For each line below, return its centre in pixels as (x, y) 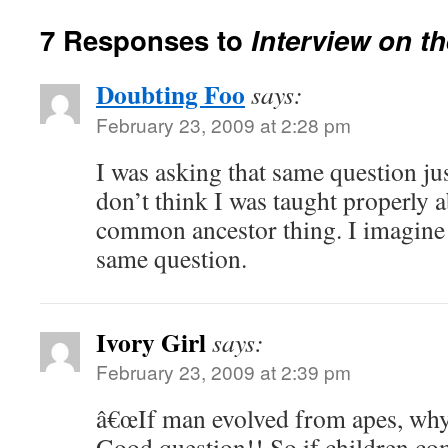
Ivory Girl (151, 342)
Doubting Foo (170, 94)
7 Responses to (145, 39)
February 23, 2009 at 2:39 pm (223, 371)
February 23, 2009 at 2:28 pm (223, 124)
